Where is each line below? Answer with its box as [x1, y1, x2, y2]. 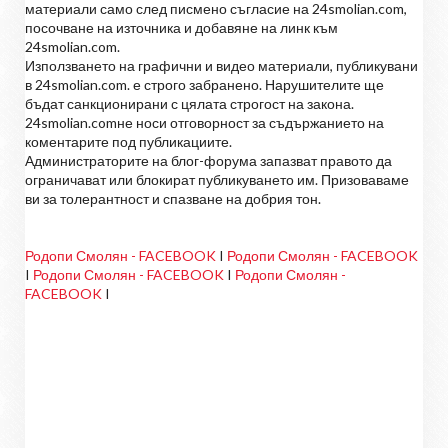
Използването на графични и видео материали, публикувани [25, 56, 418, 74]
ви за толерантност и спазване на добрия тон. [25, 189, 321, 207]
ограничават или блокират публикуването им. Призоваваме [25, 170, 409, 188]
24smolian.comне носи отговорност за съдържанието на [25, 113, 384, 131]
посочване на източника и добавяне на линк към [25, 18, 338, 36]
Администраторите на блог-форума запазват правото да [25, 151, 392, 169]
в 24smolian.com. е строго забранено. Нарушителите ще [25, 75, 384, 93]
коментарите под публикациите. [25, 132, 232, 150]
